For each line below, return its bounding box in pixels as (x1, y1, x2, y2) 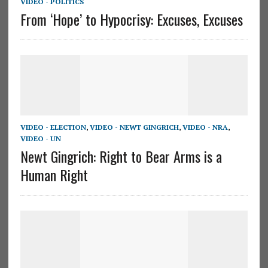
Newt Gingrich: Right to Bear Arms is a (20, 145, 222, 167)
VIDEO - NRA (182, 122, 228, 132)
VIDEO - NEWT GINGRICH (89, 122, 179, 132)
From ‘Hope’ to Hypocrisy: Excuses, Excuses (20, 8, 243, 30)
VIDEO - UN (20, 133, 61, 143)
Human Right (20, 163, 88, 185)
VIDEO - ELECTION (20, 122, 86, 132)
